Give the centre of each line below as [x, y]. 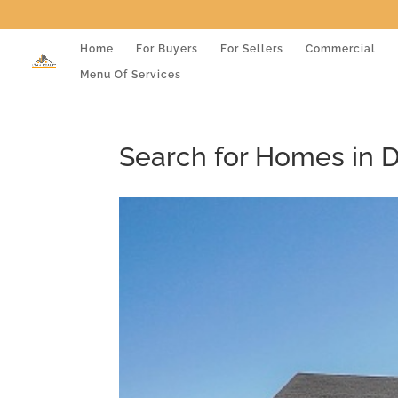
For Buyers [167, 48]
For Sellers [252, 48]
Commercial [341, 48]
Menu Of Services [131, 74]
